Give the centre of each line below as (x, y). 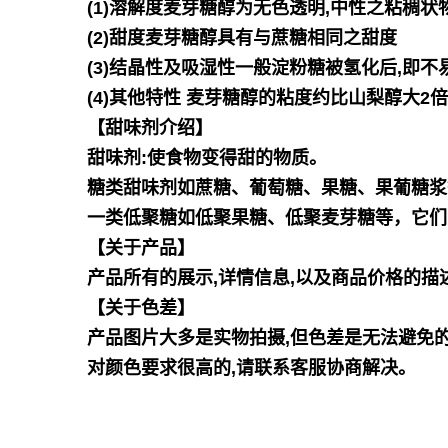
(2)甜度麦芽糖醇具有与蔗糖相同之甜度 (242, 38)
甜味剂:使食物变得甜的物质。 (207, 158)
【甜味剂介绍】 (150, 128)
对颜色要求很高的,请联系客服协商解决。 (251, 368)
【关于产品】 (141, 248)
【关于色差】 (141, 308)
